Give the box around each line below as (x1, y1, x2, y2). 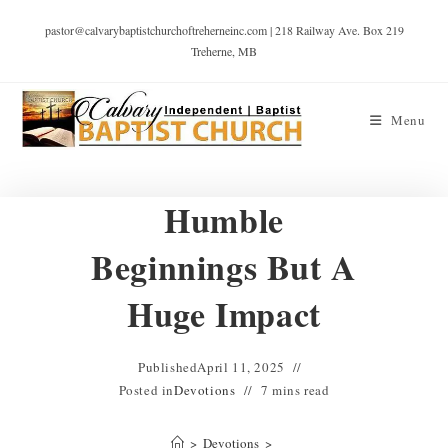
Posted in (118, 381, 175, 399)
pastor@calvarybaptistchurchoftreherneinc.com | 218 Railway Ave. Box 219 (44, 22, 404, 38)
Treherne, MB (191, 43, 257, 59)
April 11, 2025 (197, 358, 285, 376)
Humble (164, 195, 284, 245)
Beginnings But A (91, 242, 357, 292)
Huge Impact (127, 289, 321, 339)
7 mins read (260, 381, 330, 399)
